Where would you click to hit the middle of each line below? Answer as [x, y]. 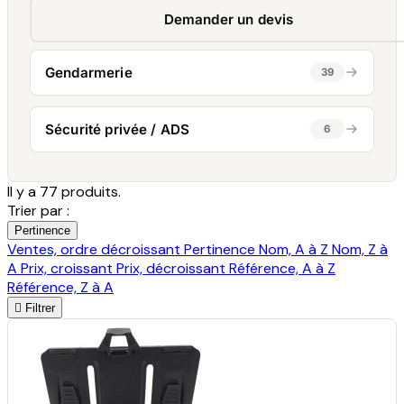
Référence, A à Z [282, 268]
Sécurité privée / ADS [118, 129]
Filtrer [40, 308]
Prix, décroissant [173, 268]
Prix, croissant [69, 268]
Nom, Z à [360, 249]
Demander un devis [229, 19]
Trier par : [38, 210]
